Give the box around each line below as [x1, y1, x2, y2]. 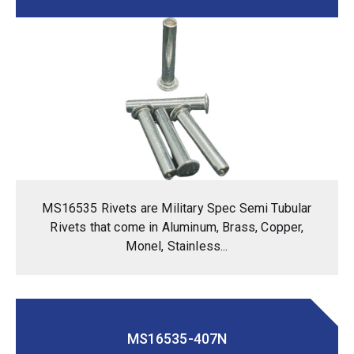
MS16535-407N [126, 330, 228, 347]
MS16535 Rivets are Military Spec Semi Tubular [42, 200, 312, 216]
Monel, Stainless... [126, 238, 228, 254]
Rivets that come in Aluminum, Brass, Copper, [50, 219, 304, 235]
